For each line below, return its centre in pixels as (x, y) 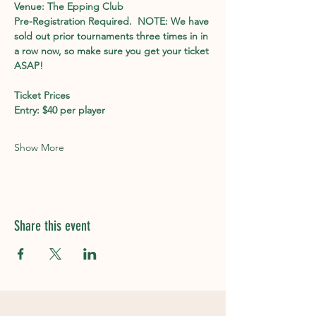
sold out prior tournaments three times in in (113, 36)
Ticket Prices (43, 95)
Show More (39, 147)
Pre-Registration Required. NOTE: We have (113, 21)
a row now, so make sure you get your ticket (113, 51)
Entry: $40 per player (60, 110)
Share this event (52, 226)
